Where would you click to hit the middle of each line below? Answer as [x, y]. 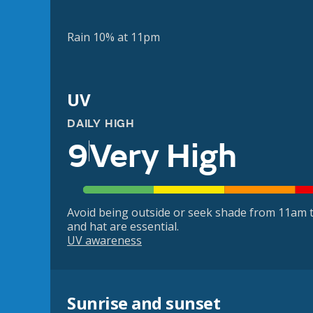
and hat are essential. [123, 227]
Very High [163, 156]
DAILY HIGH [101, 124]
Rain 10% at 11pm [114, 37]
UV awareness [104, 241]
